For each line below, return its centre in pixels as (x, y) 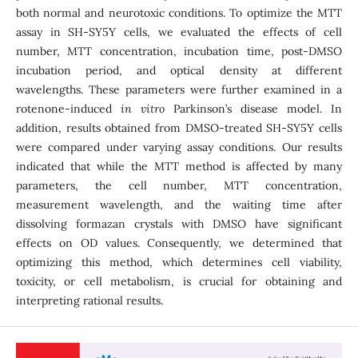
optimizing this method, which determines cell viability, (179, 262)
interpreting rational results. (89, 300)
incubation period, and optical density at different (179, 70)
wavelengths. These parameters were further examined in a (179, 89)
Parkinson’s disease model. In (254, 109)
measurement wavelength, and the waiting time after (179, 205)
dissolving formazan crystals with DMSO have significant (179, 224)
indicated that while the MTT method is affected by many (179, 166)
